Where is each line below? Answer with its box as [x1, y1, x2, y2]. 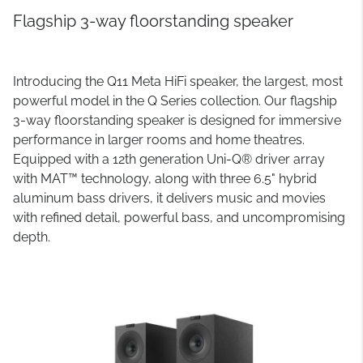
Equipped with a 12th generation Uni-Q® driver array [13, 152, 325, 167]
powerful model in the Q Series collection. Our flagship [13, 93, 337, 109]
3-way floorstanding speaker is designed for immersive [13, 113, 341, 128]
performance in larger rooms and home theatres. [13, 132, 305, 147]
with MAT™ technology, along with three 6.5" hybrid [13, 171, 317, 186]
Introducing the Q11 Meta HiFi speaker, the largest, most [13, 74, 343, 89]
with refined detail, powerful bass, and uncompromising [13, 210, 345, 225]
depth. [13, 229, 50, 245]
